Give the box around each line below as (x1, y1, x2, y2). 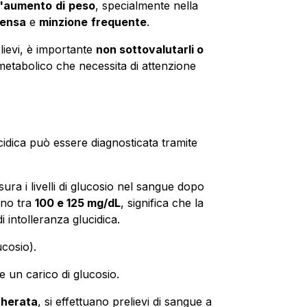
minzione (38, 14, 88, 29)
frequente (90, 14, 147, 29)
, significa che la (120, 195, 204, 210)
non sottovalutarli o (95, 42, 204, 56)
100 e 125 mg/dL (34, 195, 121, 210)
